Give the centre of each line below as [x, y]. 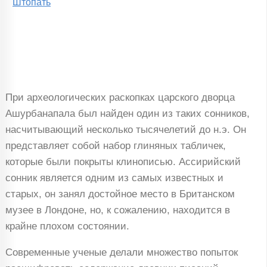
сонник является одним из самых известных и [114, 178]
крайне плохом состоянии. [67, 226]
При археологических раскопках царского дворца [120, 98]
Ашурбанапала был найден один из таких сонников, [127, 114]
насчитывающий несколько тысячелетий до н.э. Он [125, 130]
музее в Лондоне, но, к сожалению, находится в [117, 210]
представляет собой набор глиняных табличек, [115, 146]
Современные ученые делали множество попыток [121, 253]
